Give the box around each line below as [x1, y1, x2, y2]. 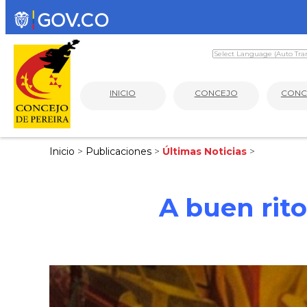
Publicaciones [86, 145, 154, 158]
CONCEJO [194, 87, 238, 98]
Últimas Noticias [162, 145, 249, 158]
